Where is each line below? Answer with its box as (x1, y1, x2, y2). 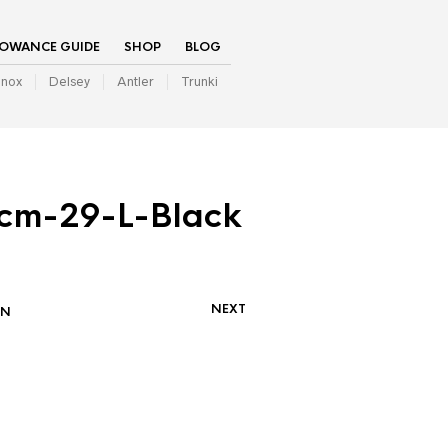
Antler (117, 74, 154, 89)
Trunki (181, 74, 218, 89)
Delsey (49, 74, 90, 89)
